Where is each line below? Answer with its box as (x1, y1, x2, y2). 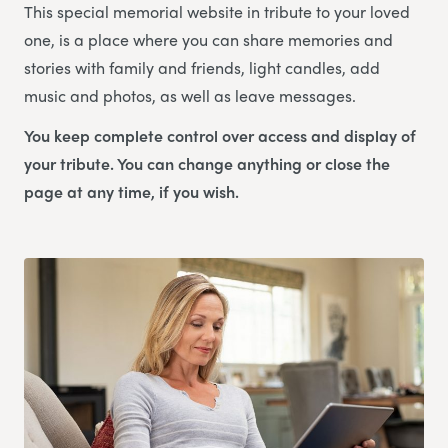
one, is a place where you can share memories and (24, 28, 393, 52)
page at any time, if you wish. (24, 180, 239, 204)
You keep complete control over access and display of (24, 124, 416, 148)
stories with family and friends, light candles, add (24, 56, 380, 80)
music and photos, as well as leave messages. (24, 84, 356, 108)
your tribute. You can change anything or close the (24, 152, 390, 176)
